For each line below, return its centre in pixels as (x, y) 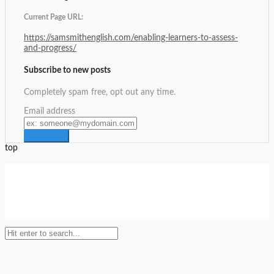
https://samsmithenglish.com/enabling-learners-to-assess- (131, 38)
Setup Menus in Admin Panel (137, 207)
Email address (50, 111)
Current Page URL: (54, 17)
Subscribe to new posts (67, 70)
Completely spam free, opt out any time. (100, 92)
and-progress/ (50, 49)
